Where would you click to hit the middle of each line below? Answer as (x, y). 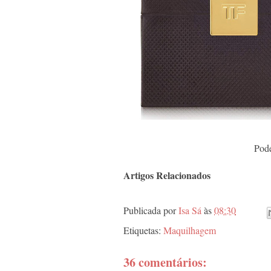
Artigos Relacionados (167, 175)
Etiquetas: (143, 230)
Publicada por (151, 211)
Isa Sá (191, 211)
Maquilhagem (190, 230)
